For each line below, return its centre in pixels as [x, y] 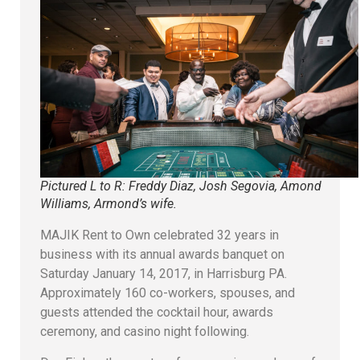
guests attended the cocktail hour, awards [157, 313]
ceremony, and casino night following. [145, 332]
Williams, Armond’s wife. [108, 204]
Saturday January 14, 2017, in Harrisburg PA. [165, 274]
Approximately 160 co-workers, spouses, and [168, 293]
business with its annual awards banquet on [162, 255]
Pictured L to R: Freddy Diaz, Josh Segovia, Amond [181, 186]
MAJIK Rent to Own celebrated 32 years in [160, 235]
